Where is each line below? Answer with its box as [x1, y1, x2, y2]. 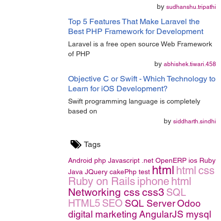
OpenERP [155, 156, 186, 164]
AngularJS [139, 209, 186, 220]
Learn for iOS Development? [68, 84, 168, 93]
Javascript [108, 156, 140, 164]
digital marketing [68, 209, 137, 220]
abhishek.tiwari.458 [164, 61, 216, 68]
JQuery [85, 168, 108, 176]
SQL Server [125, 198, 175, 209]
